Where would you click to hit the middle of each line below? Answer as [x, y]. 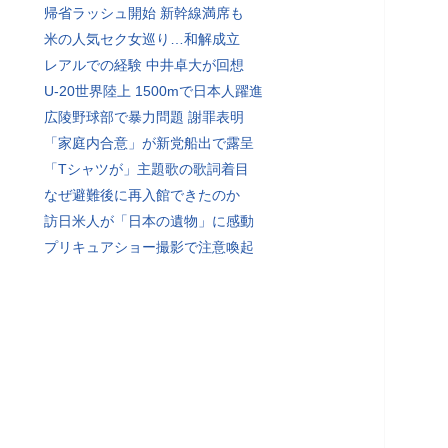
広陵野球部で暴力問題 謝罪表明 [144, 117]
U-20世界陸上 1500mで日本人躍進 [153, 91]
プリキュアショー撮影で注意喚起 [149, 247]
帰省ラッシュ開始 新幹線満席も [144, 13]
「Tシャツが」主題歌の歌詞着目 [146, 169]
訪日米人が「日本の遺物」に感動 [149, 221]
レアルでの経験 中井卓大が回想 [144, 65]
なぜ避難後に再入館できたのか [142, 195]
